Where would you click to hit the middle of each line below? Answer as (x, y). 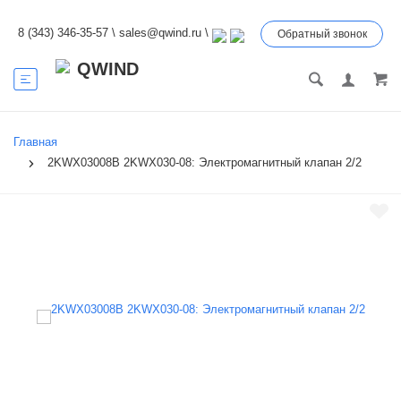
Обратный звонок (322, 34)
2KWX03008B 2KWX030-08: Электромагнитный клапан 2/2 (205, 163)
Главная (35, 142)
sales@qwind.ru (160, 33)
